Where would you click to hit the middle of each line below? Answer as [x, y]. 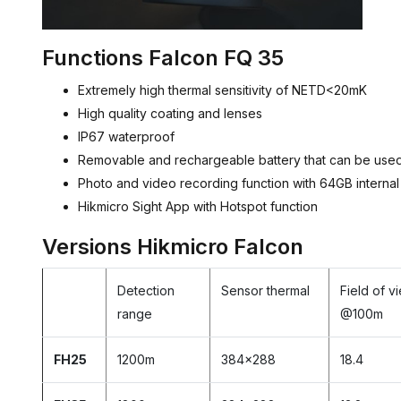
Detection [146, 291]
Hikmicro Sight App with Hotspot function [198, 207]
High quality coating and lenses [170, 114]
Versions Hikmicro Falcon [173, 247]
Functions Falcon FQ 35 [163, 58]
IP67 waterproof [126, 137]
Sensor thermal [265, 291]
